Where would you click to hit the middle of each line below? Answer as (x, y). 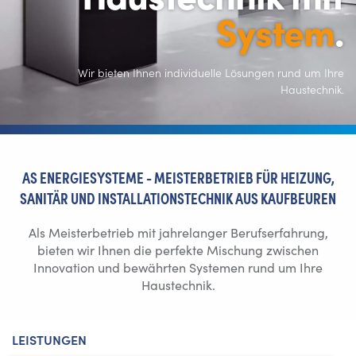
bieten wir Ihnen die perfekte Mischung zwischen (178, 250)
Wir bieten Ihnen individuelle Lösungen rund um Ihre (211, 72)
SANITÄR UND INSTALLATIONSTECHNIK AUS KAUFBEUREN (178, 197)
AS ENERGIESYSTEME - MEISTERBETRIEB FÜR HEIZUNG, (178, 177)
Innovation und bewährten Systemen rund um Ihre (178, 267)
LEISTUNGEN (49, 340)
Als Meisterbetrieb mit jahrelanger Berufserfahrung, (178, 232)
